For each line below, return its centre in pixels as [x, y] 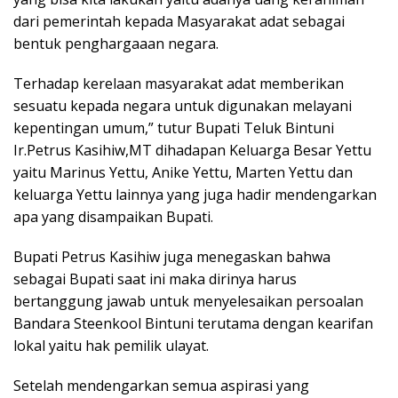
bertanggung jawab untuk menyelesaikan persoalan [188, 302]
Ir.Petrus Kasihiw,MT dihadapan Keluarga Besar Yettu [192, 151]
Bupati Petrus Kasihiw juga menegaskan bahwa [172, 257]
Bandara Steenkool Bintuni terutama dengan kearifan [193, 324]
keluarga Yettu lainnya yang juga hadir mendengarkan [195, 195]
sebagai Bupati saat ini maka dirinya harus [155, 279]
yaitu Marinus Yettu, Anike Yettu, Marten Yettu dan [183, 173]
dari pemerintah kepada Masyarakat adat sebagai [179, 22]
